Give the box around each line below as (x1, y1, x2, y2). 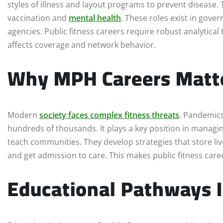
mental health (69, 12, 121, 23)
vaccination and (7, 12, 69, 23)
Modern (7, 109, 39, 120)
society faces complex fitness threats (39, 109, 179, 120)
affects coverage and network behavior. (7, 39, 156, 50)
